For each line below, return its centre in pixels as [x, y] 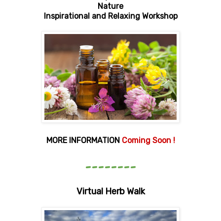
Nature [110, 6]
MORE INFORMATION [84, 141]
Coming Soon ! [148, 141]
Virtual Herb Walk [110, 192]
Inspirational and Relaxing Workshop [110, 16]
